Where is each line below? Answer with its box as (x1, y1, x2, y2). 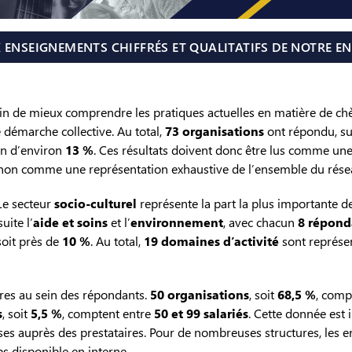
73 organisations (165, 123, 264, 140)
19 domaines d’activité (144, 233, 279, 250)
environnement (130, 214, 223, 231)
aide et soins (33, 214, 108, 231)
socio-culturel (54, 195, 137, 212)
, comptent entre (62, 305, 154, 322)
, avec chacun (223, 214, 298, 231)
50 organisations (150, 286, 249, 303)
